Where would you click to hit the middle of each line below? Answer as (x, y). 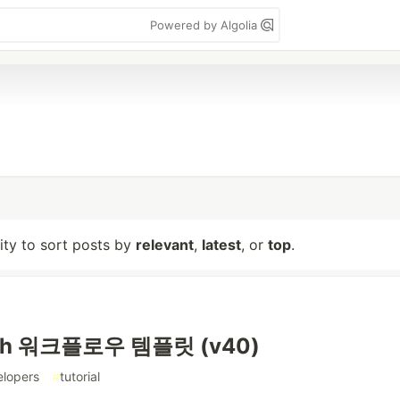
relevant (165, 245)
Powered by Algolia (205, 25)
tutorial (80, 376)
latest (221, 245)
